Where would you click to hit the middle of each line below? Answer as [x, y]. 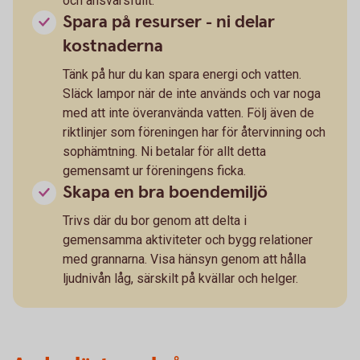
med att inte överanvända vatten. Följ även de [188, 112]
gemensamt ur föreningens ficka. [154, 170]
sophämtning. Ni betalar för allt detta [164, 151]
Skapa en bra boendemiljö [165, 192]
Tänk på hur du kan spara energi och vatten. [182, 74]
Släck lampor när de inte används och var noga [192, 93]
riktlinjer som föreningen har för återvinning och [194, 132]
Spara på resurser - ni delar [169, 22]
